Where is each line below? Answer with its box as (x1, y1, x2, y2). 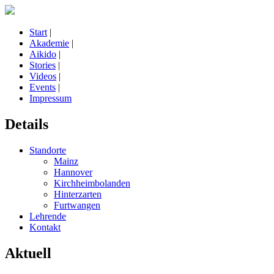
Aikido (29, 49, 56, 59)
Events (29, 82, 56, 92)
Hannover (54, 166, 92, 177)
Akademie (29, 38, 69, 48)
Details (5, 116, 48, 132)
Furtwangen (54, 199, 100, 210)
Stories (29, 60, 56, 70)
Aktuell (5, 245, 51, 261)
